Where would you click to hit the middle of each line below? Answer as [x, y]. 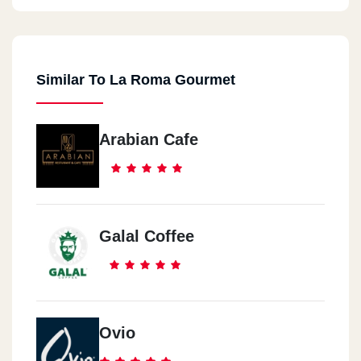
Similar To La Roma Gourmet [136, 80]
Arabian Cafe [149, 140]
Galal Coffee [147, 237]
